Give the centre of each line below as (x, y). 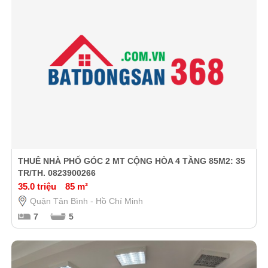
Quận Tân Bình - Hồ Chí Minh (86, 201)
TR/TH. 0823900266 (57, 173)
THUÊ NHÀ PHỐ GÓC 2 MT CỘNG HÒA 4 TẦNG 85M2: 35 (131, 161)
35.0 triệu (37, 186)
